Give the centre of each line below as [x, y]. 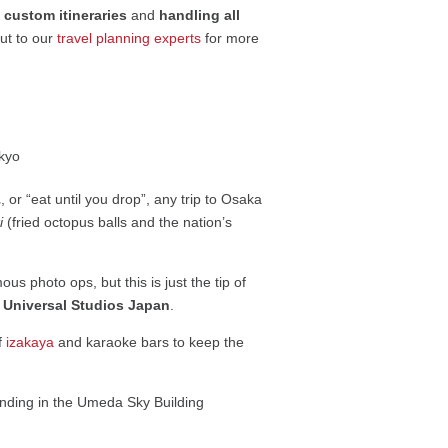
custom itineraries [66, 15]
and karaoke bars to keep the [149, 342]
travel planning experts [129, 38]
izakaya [30, 342]
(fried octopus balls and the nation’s [118, 222]
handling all [200, 15]
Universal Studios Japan [87, 305]
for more [230, 38]
